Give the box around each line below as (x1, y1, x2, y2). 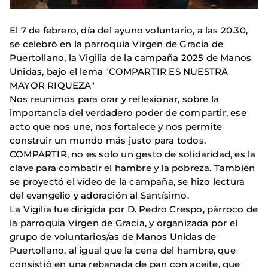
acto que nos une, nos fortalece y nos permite (10, 121, 223, 133)
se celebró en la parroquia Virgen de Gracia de (10, 38, 224, 50)
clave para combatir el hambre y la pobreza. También (10, 162, 255, 174)
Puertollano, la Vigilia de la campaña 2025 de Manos (10, 52, 252, 64)
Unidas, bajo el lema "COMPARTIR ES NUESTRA (10, 66, 229, 78)
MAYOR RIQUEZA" (10, 80, 95, 92)
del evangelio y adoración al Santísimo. (10, 190, 189, 202)
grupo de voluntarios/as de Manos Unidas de (10, 231, 217, 243)
